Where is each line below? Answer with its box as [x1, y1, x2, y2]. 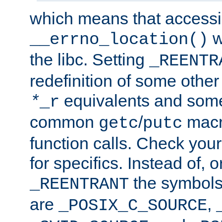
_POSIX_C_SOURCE [58, 196, 207, 216]
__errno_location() [30, 30, 208, 50]
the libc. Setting [30, 50, 149, 69]
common [30, 112, 99, 132]
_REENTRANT [30, 175, 129, 194]
